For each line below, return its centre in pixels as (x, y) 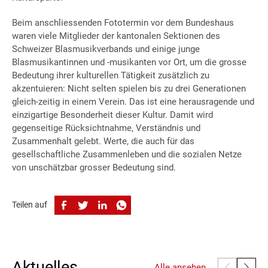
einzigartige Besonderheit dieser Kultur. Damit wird (112, 115)
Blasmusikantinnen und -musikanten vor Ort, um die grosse (129, 62)
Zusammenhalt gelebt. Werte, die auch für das (103, 141)
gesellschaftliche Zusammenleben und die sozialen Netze (127, 154)
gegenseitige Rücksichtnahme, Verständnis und (106, 128)
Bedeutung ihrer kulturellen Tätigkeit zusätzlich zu (111, 75)
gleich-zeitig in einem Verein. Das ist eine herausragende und (133, 101)
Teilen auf (30, 205)
